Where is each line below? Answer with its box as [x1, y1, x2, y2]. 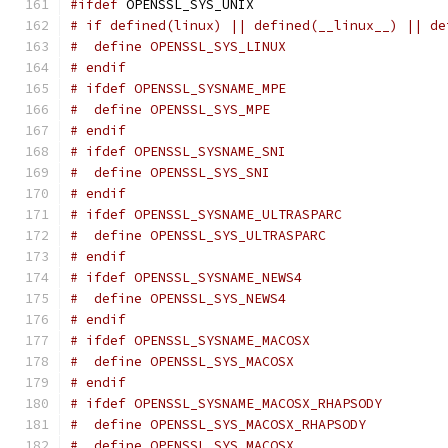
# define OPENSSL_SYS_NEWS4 [70, 290, 286, 307]
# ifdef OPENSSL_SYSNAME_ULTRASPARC [70, 206, 342, 223]
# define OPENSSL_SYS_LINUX [70, 38, 286, 55]
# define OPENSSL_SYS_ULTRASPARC [70, 227, 326, 244]
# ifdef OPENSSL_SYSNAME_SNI [70, 143, 286, 160]
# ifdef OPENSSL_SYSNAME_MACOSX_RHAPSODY [70, 395, 382, 412]
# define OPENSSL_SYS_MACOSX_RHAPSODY [70, 416, 366, 433]
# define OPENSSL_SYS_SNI [70, 164, 270, 181]
